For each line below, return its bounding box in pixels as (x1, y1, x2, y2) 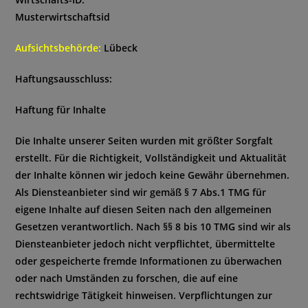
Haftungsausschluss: (15, 72, 113, 85)
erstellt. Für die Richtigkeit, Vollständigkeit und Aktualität (15, 151, 287, 164)
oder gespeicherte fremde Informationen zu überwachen (15, 254, 283, 267)
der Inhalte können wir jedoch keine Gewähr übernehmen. (15, 168, 290, 181)
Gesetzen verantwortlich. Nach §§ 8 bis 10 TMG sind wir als (15, 220, 291, 233)
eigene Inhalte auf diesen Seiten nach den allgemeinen (15, 203, 272, 216)
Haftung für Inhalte (15, 103, 107, 116)
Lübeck (104, 41, 138, 54)
